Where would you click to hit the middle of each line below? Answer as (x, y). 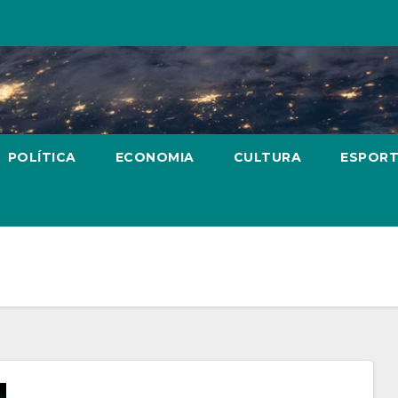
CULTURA (267, 157)
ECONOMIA (155, 157)
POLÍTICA (42, 157)
